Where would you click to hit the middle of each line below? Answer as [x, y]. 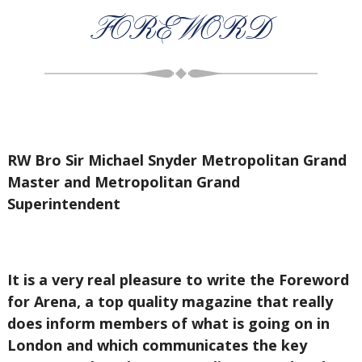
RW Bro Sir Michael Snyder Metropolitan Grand [177, 160]
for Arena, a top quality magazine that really [170, 301]
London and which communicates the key [157, 345]
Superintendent [63, 204]
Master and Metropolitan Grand [123, 182]
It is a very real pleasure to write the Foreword [178, 280]
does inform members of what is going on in [168, 323]
